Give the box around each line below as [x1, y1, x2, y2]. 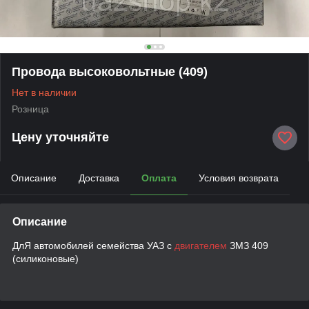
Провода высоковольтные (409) [12, 64, 208, 79]
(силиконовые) [12, 252, 79, 264]
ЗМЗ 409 [227, 239, 268, 251]
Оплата [141, 172, 177, 183]
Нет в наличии [12, 86, 77, 98]
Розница [12, 103, 49, 114]
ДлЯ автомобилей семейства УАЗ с [12, 239, 175, 251]
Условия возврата [199, 172, 279, 183]
